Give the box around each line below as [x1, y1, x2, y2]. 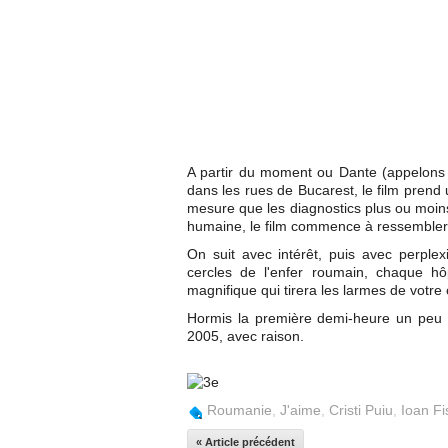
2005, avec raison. [187, 328, 304, 344]
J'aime [280, 402, 321, 418]
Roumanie [207, 402, 272, 418]
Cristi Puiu [329, 402, 393, 418]
